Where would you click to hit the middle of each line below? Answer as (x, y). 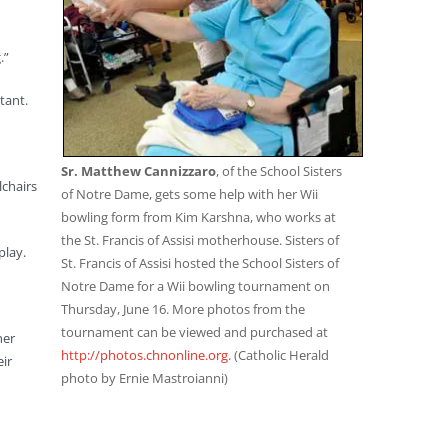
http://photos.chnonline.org (144, 355)
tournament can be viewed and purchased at (194, 332)
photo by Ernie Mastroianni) (144, 378)
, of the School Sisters (279, 171)
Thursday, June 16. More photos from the (183, 309)
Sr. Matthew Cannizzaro (138, 171)
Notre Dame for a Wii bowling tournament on (195, 286)
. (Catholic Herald (278, 355)
